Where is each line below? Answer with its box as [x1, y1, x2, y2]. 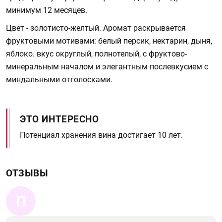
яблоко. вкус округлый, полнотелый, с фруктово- [6, 49, 187, 58]
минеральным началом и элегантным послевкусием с [6, 62, 208, 71]
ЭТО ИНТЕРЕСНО [20, 113, 99, 125]
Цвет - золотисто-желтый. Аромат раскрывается [6, 23, 186, 33]
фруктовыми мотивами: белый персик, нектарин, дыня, [6, 36, 212, 46]
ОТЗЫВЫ [6, 167, 49, 179]
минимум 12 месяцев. [6, 5, 87, 15]
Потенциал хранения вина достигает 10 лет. [20, 130, 183, 140]
